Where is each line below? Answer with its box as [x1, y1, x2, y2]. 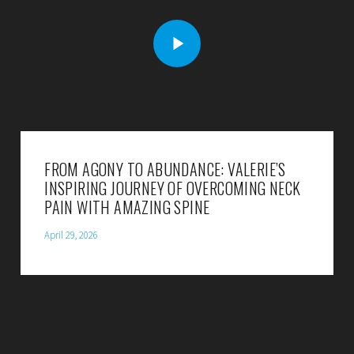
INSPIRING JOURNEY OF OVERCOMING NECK [44, 176, 301, 201]
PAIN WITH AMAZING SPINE [44, 195, 210, 220]
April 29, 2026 [44, 228, 99, 243]
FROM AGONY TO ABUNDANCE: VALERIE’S [44, 157, 286, 182]
